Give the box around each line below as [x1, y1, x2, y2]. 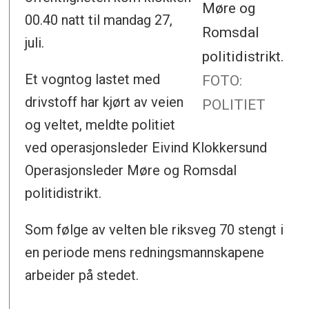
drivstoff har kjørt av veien [25, 94, 184, 111]
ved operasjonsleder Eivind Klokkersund [25, 139, 268, 157]
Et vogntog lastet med [25, 71, 161, 88]
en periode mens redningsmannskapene [25, 244, 265, 261]
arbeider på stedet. [25, 267, 139, 284]
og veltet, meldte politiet [25, 117, 176, 134]
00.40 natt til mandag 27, [25, 12, 173, 29]
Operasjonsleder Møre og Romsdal [25, 162, 237, 179]
